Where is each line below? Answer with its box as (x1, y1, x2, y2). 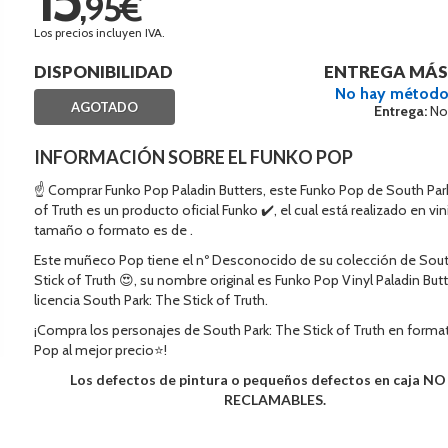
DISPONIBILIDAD (34, 61, 173, 82)
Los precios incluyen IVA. (34, 25, 165, 40)
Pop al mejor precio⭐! (34, 341, 167, 359)
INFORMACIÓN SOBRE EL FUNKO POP (34, 146, 353, 168)
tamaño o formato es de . (34, 221, 193, 239)
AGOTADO (70, 99, 138, 115)
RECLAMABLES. (224, 391, 327, 408)
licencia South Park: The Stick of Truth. (34, 291, 268, 309)
